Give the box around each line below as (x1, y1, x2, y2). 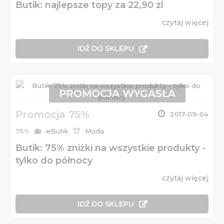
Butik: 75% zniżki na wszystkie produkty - (15, 142, 205, 153)
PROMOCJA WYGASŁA (58, 87, 175, 99)
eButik (46, 126, 68, 135)
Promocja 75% (15, 108, 89, 120)
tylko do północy (15, 154, 92, 166)
